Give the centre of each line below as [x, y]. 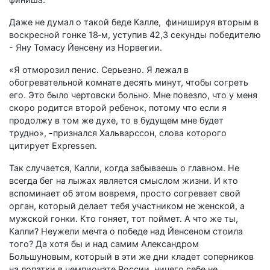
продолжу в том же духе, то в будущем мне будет [116, 120]
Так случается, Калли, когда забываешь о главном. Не [124, 168]
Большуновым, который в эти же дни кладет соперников [131, 256]
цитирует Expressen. [53, 145]
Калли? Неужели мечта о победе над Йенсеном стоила [126, 231]
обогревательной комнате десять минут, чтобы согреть [129, 82]
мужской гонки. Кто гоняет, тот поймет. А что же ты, [124, 218]
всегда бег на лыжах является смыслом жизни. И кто [124, 180]
